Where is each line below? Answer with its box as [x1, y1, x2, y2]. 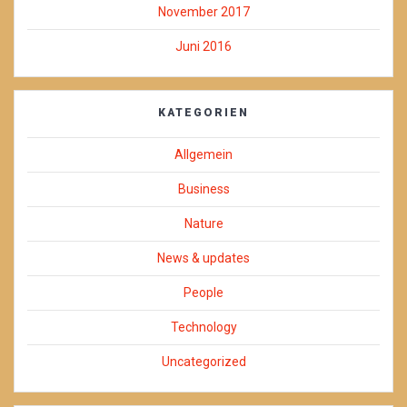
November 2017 [157, 5, 250, 20]
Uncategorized [161, 354, 246, 370]
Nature [184, 216, 223, 232]
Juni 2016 [175, 39, 232, 55]
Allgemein [174, 147, 233, 163]
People [184, 285, 223, 301]
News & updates [157, 251, 250, 266]
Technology [170, 320, 237, 335]
